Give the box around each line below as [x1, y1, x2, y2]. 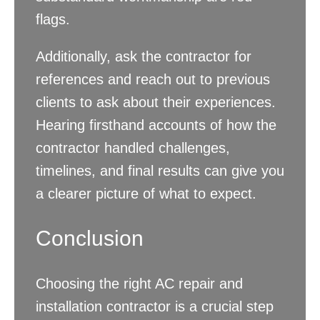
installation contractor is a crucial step [36, 299, 274, 315]
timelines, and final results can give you [36, 163, 284, 179]
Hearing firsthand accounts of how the [36, 117, 276, 134]
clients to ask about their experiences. [36, 94, 276, 111]
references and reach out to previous [36, 71, 270, 88]
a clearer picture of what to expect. [36, 186, 256, 202]
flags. [36, 11, 70, 28]
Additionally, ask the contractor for [36, 49, 251, 65]
